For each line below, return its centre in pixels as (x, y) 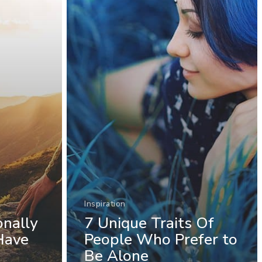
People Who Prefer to (161, 239)
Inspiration (105, 204)
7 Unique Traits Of (149, 223)
